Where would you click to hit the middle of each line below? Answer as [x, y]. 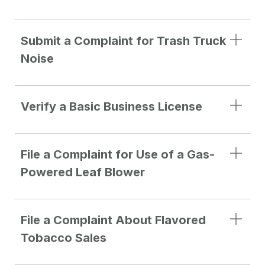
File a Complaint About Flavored [113, 220]
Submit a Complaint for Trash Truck [123, 41]
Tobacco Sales [64, 237]
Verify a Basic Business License [112, 106]
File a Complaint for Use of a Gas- [118, 154]
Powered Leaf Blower [83, 172]
